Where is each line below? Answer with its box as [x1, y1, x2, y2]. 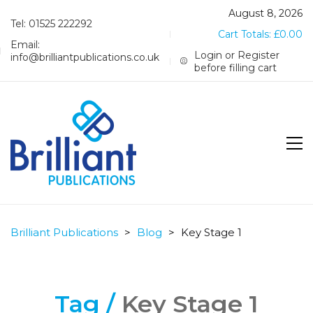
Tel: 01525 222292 [10, 17, 92, 30]
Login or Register [194, 49, 280, 61]
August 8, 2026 [228, 7, 303, 20]
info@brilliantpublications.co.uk [10, 51, 159, 64]
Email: [10, 38, 40, 51]
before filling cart [194, 61, 277, 74]
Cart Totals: [218, 28, 274, 41]
